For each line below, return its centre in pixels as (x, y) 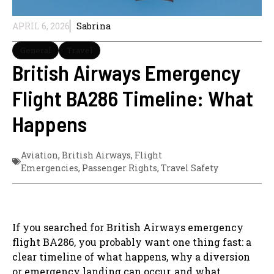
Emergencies (50, 168)
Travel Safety (190, 168)
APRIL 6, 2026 (41, 26)
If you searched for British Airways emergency (128, 227)
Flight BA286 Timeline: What (133, 98)
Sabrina (94, 26)
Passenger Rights (120, 168)
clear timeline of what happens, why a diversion (131, 256)
